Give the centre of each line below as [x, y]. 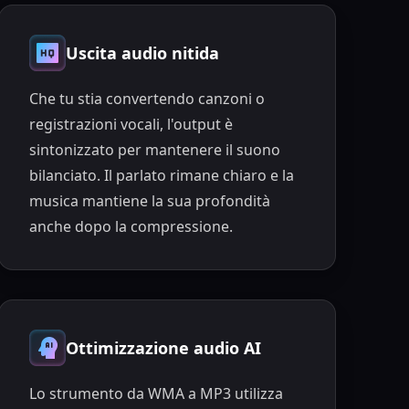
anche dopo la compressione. [131, 227]
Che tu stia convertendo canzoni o [147, 99]
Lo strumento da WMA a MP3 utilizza [156, 393]
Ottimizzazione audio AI [163, 347]
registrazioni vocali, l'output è [131, 125]
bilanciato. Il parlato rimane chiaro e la [161, 176]
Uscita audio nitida [142, 53]
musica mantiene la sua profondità [149, 201]
